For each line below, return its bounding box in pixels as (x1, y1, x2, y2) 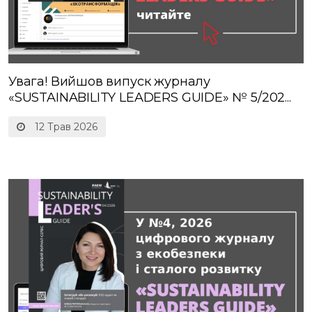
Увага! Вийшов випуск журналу (8, 73, 210, 89)
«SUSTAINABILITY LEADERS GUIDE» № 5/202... (8, 89, 291, 105)
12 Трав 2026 (32, 120, 97, 133)
